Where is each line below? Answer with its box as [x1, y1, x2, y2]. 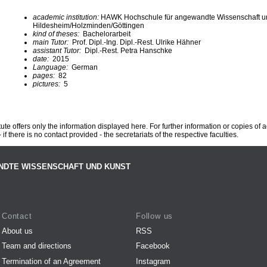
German [72, 63, 98, 72]
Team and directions [2, 241, 72, 251]
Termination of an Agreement [2, 256, 101, 266]
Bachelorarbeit [81, 29, 131, 38]
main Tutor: [33, 38, 70, 46]
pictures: [33, 79, 62, 88]
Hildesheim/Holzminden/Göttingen [33, 21, 144, 30]
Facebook [136, 241, 170, 251]
